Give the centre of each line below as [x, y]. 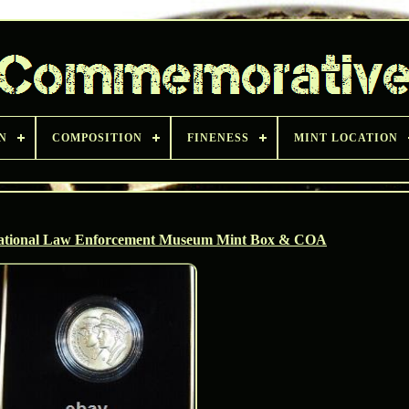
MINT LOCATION [346, 138]
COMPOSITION [97, 138]
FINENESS [218, 138]
